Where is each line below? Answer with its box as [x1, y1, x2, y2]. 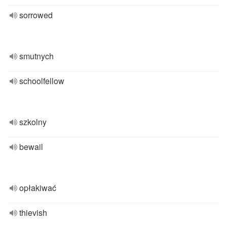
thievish [19, 207, 47, 218]
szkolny [19, 116, 47, 128]
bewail [19, 141, 43, 153]
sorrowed [19, 9, 53, 21]
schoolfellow [19, 75, 64, 87]
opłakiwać [19, 182, 56, 194]
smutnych [19, 50, 54, 62]
